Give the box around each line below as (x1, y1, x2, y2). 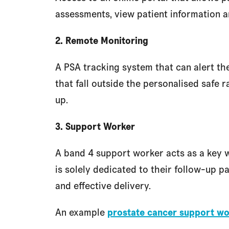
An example (55, 205, 107, 219)
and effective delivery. (55, 179, 151, 192)
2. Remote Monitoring (55, 34, 148, 47)
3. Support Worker (55, 120, 135, 133)
